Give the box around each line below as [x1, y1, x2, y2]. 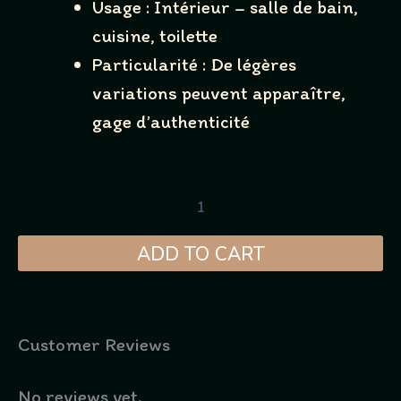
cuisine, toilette [91, 23, 218, 47]
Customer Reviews [18, 333, 170, 356]
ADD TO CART [136, 243, 265, 265]
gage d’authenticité [91, 109, 250, 132]
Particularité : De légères [91, 52, 296, 75]
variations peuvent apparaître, [91, 81, 346, 104]
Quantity [18, 166, 90, 190]
